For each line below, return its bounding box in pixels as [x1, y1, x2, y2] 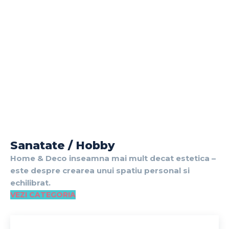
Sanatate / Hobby [10, 138, 115, 152]
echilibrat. [10, 177, 51, 188]
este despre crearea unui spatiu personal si [10, 165, 190, 175]
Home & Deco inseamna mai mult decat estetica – [10, 153, 216, 163]
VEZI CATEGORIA [10, 190, 76, 199]
